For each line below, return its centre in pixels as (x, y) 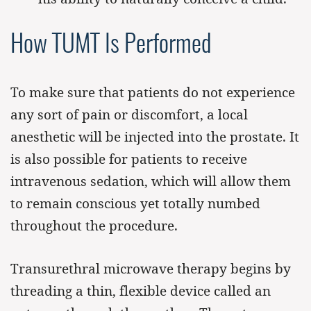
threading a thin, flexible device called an (141, 291)
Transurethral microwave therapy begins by (151, 269)
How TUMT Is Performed (111, 46)
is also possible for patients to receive (129, 159)
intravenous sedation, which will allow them (151, 181)
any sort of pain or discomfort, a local (129, 115)
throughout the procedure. (94, 226)
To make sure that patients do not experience (153, 92)
